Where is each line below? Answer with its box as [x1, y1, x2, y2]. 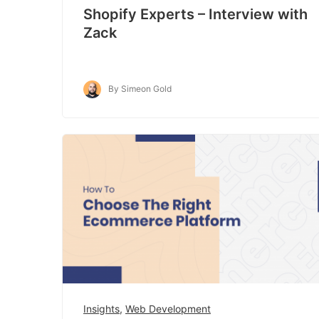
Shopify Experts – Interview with [83, 5, 308, 23]
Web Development [125, 303, 211, 315]
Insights [83, 303, 120, 315]
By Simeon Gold [108, 83, 172, 94]
